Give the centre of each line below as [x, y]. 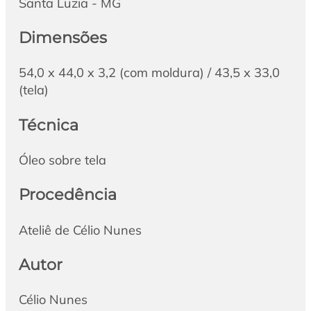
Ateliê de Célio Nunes [80, 230]
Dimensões [62, 37]
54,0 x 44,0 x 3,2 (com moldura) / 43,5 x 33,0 [149, 73]
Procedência [67, 195]
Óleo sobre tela [62, 160]
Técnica [48, 125]
